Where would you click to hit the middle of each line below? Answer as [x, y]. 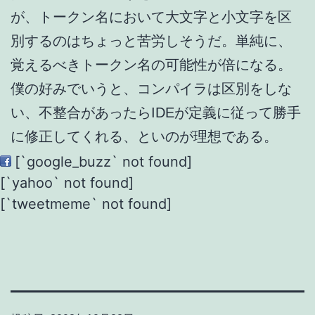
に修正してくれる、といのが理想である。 [144, 136]
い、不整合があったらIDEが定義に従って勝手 [156, 112]
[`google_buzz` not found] [103, 161]
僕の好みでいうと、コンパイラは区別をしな [151, 88]
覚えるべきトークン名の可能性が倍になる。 [151, 64]
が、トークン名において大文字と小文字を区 [151, 17]
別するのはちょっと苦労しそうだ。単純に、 [151, 40]
